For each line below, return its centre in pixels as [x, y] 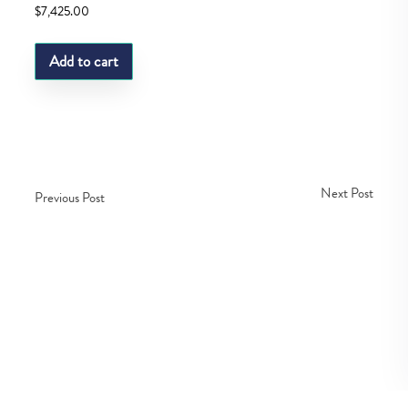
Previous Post [70, 198]
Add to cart [84, 61]
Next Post [347, 194]
